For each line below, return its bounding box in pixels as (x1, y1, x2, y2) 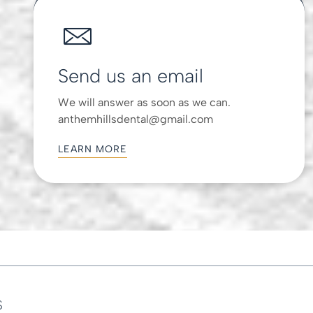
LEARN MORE (58, 143, 128, 155)
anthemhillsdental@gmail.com (58, 112, 214, 126)
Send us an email (58, 64, 204, 87)
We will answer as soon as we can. (58, 95, 231, 109)
